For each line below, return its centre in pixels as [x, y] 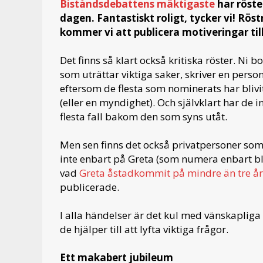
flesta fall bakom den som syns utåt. [144, 116]
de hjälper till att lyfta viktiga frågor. [144, 229]
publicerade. [90, 187]
